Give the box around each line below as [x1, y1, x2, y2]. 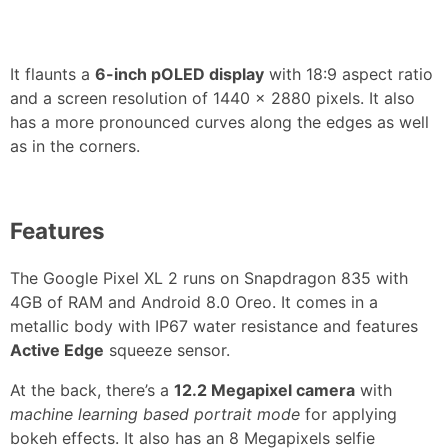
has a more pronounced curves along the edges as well [10, 111, 429, 132]
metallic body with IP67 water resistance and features [10, 315, 418, 336]
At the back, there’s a [10, 379, 174, 400]
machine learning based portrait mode [10, 403, 300, 424]
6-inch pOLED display [95, 63, 264, 84]
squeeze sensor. [104, 339, 230, 360]
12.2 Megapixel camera [174, 379, 355, 400]
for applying [300, 403, 397, 424]
